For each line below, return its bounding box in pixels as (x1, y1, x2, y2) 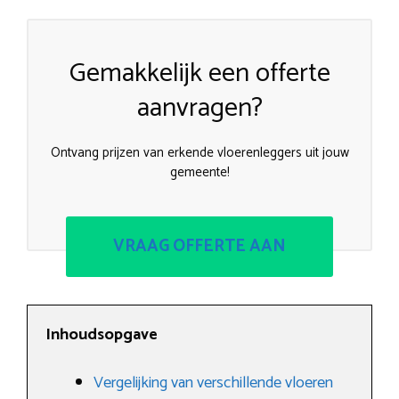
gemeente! (169, 161, 230, 184)
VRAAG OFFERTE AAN (113, 232, 286, 260)
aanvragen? (136, 86, 263, 131)
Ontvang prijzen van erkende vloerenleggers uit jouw (50, 142, 349, 165)
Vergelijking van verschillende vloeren (94, 369, 333, 396)
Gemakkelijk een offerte (69, 52, 330, 96)
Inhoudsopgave (45, 321, 158, 348)
